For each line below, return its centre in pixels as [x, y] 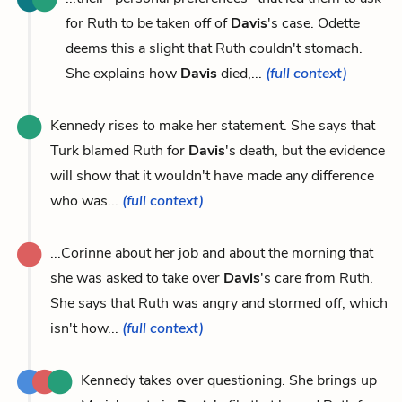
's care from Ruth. [317, 278]
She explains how [123, 73]
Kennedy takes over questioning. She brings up [229, 380]
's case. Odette [314, 23]
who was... [86, 201]
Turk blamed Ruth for [119, 150]
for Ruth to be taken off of [148, 23]
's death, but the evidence [305, 150]
